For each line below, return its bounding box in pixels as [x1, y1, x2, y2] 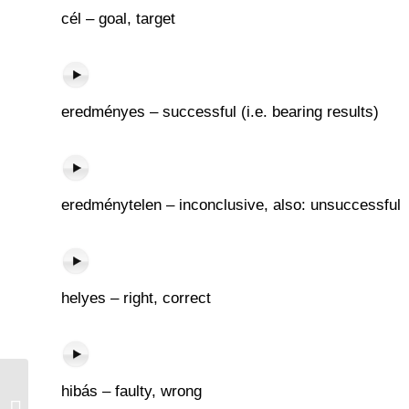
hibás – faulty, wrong [61, 383, 202, 400]
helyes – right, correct [61, 289, 211, 307]
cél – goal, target [61, 10, 175, 27]
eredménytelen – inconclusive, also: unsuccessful [61, 196, 401, 214]
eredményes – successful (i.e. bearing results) [61, 103, 379, 121]
